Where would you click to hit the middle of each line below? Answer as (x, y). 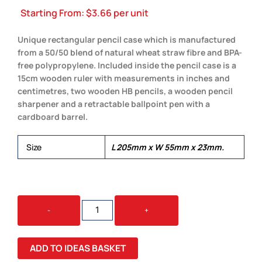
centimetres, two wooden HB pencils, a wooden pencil (125, 91)
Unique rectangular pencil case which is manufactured (127, 39)
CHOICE (94, 201)
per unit (130, 13)
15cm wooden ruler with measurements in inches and (124, 78)
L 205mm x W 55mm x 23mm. (168, 147)
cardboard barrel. (53, 116)
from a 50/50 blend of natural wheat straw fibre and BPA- (130, 52)
